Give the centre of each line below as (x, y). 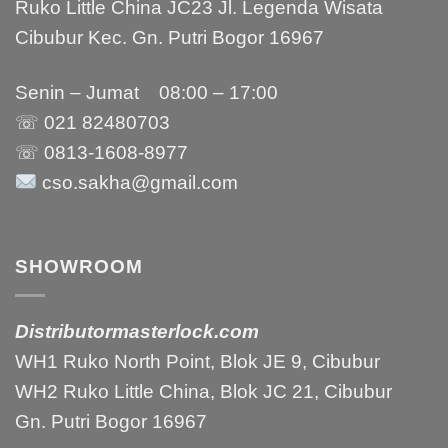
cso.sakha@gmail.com (137, 183)
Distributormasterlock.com (137, 331)
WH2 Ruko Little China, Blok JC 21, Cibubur (203, 391)
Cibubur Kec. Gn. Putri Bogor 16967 (169, 38)
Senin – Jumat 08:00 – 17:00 (146, 93)
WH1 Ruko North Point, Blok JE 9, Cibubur (197, 361)
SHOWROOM (79, 266)
